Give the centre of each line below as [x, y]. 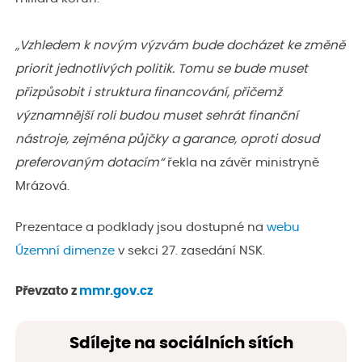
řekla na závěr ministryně [243, 163]
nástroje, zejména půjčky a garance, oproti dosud [167, 140]
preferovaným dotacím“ [91, 163]
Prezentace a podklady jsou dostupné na [141, 227]
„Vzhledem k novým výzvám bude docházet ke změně [180, 46]
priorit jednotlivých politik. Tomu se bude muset [162, 69]
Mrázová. [42, 187]
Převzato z [47, 292]
